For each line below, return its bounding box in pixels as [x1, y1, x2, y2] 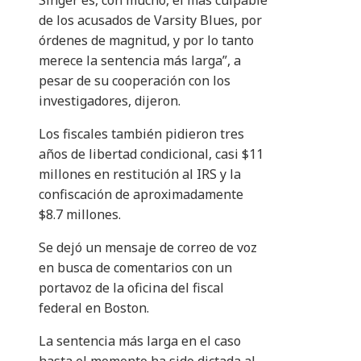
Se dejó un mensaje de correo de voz [39, 239, 257, 257]
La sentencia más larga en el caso [39, 332, 241, 351]
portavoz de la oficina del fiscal [39, 279, 224, 297]
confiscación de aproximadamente [39, 185, 243, 204]
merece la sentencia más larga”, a [39, 52, 241, 70]
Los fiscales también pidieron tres [39, 125, 244, 143]
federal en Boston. [39, 299, 149, 317]
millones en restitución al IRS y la [39, 165, 241, 184]
